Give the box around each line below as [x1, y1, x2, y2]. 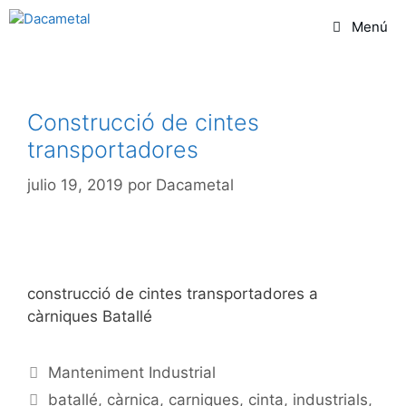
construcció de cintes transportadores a [27, 284, 318, 303]
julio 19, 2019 [27, 175, 123, 194]
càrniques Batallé [27, 306, 152, 325]
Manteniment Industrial [48, 362, 217, 382]
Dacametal [156, 175, 234, 194]
